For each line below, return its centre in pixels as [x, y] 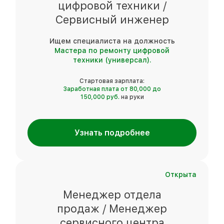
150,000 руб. [100, 97]
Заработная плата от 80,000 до [112, 89]
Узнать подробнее [112, 132]
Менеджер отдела [112, 194]
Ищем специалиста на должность [112, 41]
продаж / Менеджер [112, 208]
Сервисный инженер [112, 19]
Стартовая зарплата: [112, 81]
